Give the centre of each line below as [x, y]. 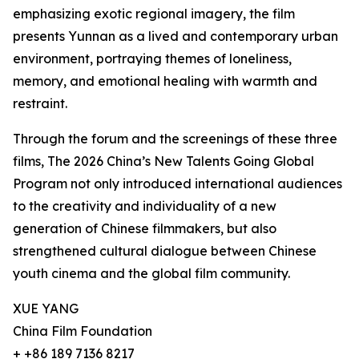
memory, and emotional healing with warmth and [165, 81]
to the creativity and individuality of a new [145, 206]
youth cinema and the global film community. [151, 273]
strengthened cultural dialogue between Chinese [165, 251]
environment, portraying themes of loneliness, [152, 58]
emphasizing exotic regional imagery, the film [154, 14]
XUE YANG [46, 309]
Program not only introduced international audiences [177, 184]
